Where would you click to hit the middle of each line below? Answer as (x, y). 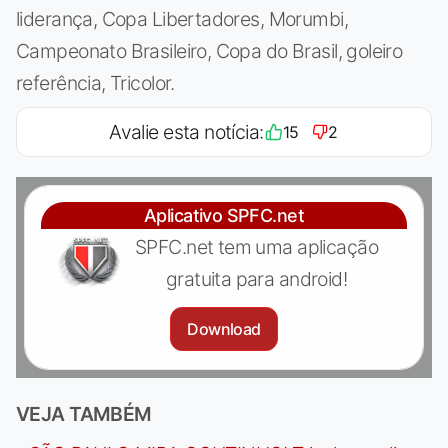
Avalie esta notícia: (186, 132)
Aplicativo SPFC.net (224, 216)
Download (224, 329)
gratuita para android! (256, 279)
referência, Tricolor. (95, 83)
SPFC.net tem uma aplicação (256, 247)
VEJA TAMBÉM (84, 414)
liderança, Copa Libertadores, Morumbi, (182, 19)
